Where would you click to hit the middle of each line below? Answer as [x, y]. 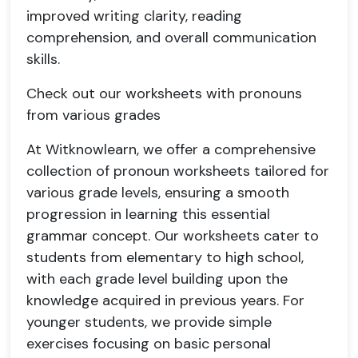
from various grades [93, 115]
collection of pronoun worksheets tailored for [178, 171]
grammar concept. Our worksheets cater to [173, 236]
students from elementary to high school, [165, 257]
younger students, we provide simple [149, 322]
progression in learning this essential [148, 214]
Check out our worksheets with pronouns [164, 93]
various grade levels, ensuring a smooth [158, 193]
